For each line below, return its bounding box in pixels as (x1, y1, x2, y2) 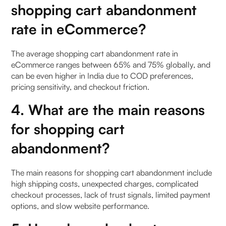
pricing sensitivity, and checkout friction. (11, 81, 150, 92)
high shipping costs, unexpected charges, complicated (11, 178, 199, 189)
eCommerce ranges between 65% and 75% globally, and (11, 59, 211, 70)
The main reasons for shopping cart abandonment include (11, 167, 212, 178)
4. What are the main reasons (11, 100, 205, 119)
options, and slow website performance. (11, 200, 150, 211)
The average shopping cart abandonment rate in (11, 48, 179, 59)
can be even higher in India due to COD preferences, (11, 70, 194, 81)
